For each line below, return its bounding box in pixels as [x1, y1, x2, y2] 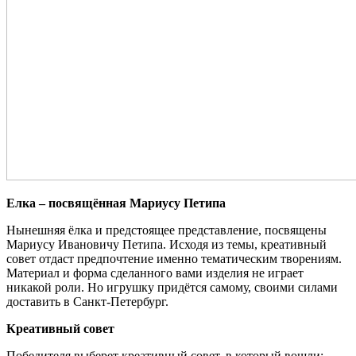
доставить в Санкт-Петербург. [6, 294, 168, 308]
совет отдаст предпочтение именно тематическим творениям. [6, 251, 342, 265]
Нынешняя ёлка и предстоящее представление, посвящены [6, 222, 327, 237]
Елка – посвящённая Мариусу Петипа [6, 195, 226, 210]
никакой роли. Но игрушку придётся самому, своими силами [6, 280, 338, 294]
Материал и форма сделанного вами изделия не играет [6, 265, 304, 280]
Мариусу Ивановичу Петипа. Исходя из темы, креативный [6, 237, 327, 251]
